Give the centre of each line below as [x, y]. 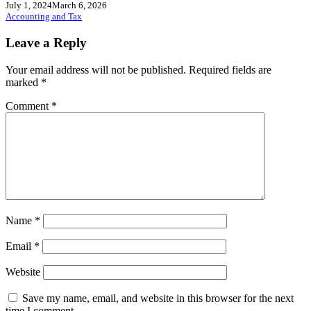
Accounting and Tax [44, 17]
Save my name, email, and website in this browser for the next [158, 298]
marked [23, 82]
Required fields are [230, 69]
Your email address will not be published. [96, 69]
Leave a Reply [46, 42]
